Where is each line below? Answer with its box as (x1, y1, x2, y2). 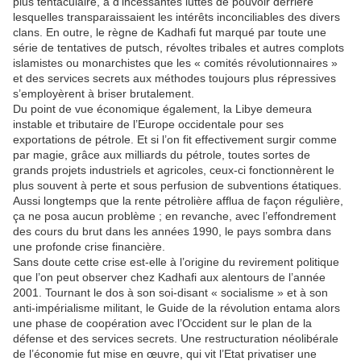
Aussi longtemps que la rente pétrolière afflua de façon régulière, (13, 194, 343, 208)
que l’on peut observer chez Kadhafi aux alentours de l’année (13, 271, 326, 284)
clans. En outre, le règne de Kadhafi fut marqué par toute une (13, 26, 326, 39)
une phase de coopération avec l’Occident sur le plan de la (13, 317, 312, 330)
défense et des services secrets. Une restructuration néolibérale (13, 332, 338, 346)
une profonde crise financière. (13, 240, 165, 254)
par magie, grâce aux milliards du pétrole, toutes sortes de (13, 148, 310, 162)
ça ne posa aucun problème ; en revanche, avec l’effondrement (13, 210, 336, 223)
